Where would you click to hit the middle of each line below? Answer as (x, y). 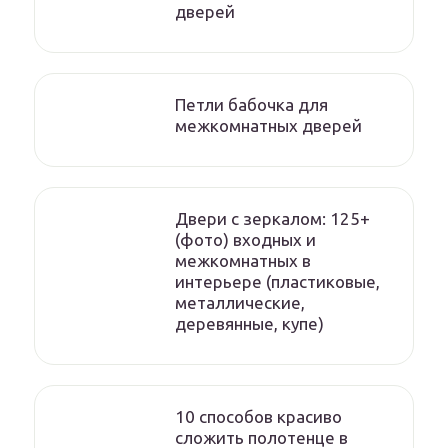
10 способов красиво (258, 416)
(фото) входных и (245, 239)
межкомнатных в (243, 260)
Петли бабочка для (251, 104)
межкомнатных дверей (268, 125)
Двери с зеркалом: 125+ (272, 218)
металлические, (240, 302)
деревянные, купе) (249, 323)
